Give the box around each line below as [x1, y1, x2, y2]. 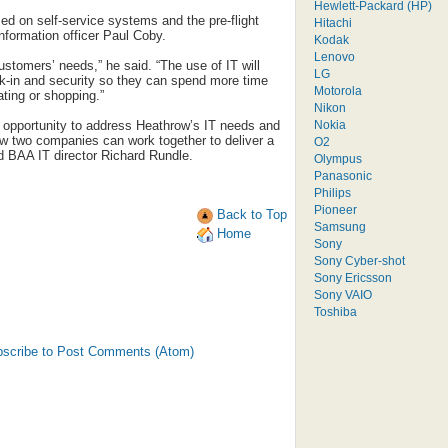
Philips [314, 185, 351, 199]
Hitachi [314, 15, 352, 29]
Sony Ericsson [314, 270, 392, 284]
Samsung [314, 219, 366, 233]
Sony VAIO [314, 287, 372, 301]
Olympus [314, 151, 362, 165]
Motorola [314, 83, 362, 97]
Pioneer [314, 202, 357, 216]
